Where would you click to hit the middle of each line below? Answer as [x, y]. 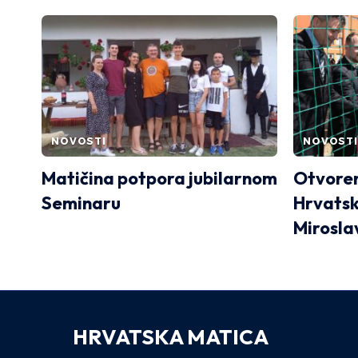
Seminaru [81, 203]
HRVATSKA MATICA [170, 336]
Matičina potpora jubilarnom [159, 178]
